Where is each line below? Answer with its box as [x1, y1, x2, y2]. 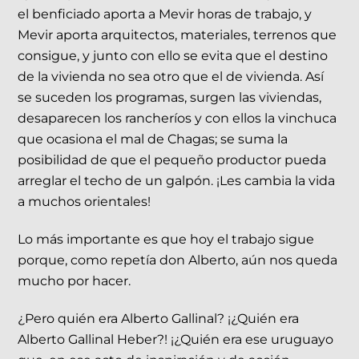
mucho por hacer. [18, 273, 131, 289]
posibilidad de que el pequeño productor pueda [18, 152, 327, 168]
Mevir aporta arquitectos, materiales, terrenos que [18, 27, 337, 43]
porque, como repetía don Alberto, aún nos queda [18, 252, 338, 268]
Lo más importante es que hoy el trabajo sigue [18, 232, 315, 248]
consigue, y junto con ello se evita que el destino [18, 48, 329, 64]
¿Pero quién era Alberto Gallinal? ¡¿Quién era [18, 310, 300, 326]
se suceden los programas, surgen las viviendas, [18, 90, 322, 106]
